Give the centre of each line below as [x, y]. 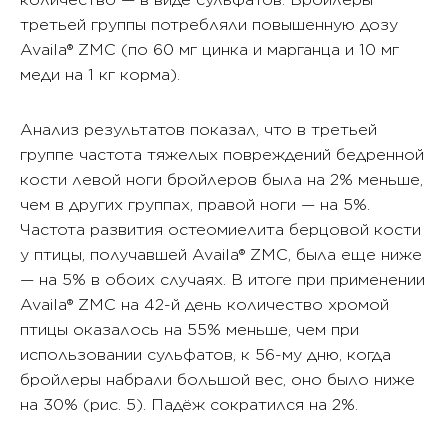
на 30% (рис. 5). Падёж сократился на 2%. [189, 405]
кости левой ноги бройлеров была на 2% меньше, [221, 180]
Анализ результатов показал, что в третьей [198, 130]
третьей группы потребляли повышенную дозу [209, 25]
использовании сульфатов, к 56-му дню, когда [205, 355]
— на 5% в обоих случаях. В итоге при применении [222, 280]
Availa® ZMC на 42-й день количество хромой [204, 305]
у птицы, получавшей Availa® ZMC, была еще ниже [221, 255]
